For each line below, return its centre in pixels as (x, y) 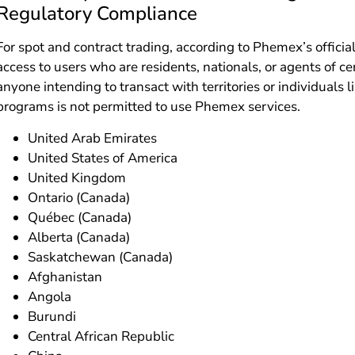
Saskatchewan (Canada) (101, 257)
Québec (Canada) (80, 217)
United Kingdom (77, 177)
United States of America (103, 158)
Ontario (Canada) (79, 197)
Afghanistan (65, 277)
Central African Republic (101, 336)
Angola (50, 296)
